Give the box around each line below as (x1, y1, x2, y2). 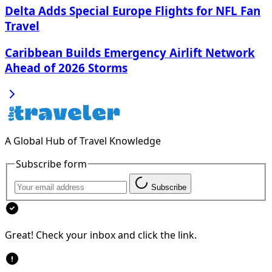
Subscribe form (16, 157, 87, 171)
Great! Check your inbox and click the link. (5, 228, 197, 242)
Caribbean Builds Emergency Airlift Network (5, 44, 255, 60)
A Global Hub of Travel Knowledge (5, 134, 161, 148)
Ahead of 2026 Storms (5, 59, 127, 75)
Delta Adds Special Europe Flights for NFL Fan (5, 3, 260, 19)
